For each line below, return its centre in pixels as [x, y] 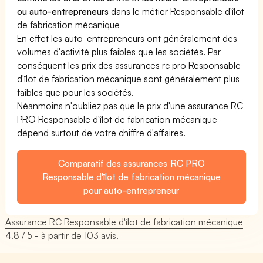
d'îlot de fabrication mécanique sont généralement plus [129, 78]
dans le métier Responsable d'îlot [177, 11]
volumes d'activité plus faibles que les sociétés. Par [119, 51]
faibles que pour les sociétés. [76, 92]
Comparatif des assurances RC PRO [131, 163]
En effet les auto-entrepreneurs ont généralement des [127, 38]
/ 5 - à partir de [52, 235]
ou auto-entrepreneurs [63, 11]
